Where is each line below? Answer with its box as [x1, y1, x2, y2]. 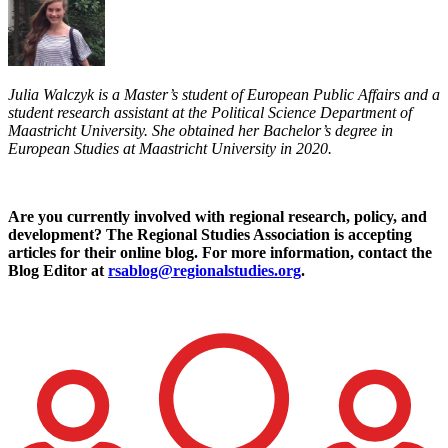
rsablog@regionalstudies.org [108, 261, 301, 279]
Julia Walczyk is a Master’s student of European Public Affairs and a [8, 85, 440, 103]
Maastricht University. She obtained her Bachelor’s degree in [8, 121, 393, 139]
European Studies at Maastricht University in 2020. [8, 139, 332, 157]
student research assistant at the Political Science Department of [8, 103, 412, 121]
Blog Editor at [8, 261, 108, 279]
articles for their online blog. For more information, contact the [8, 243, 432, 261]
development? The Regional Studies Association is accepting [8, 225, 412, 243]
